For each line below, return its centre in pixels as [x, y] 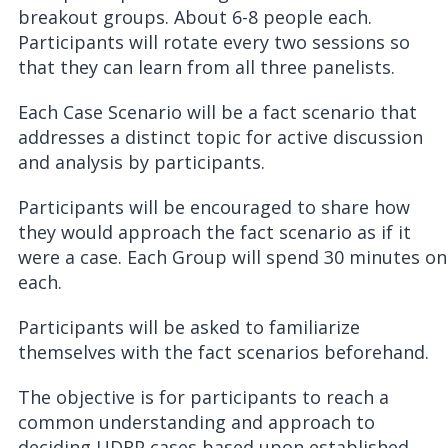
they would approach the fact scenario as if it [214, 232]
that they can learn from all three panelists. [206, 67]
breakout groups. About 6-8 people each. [195, 17]
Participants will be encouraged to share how [214, 207]
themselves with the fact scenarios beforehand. [223, 352]
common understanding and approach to [196, 422]
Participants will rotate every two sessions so [214, 42]
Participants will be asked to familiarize [189, 327]
